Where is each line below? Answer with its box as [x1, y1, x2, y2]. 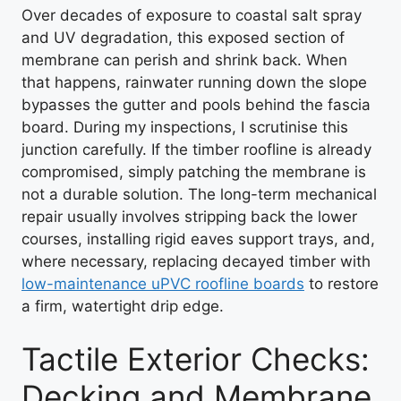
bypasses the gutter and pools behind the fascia [21, 95, 371, 114]
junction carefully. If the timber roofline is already [21, 140, 371, 158]
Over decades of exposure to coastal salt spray [21, 5, 362, 24]
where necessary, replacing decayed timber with [21, 252, 371, 270]
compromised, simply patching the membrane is [21, 162, 366, 181]
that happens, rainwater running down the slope [21, 73, 367, 91]
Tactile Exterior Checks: [21, 340, 370, 378]
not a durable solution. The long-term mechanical [21, 184, 377, 203]
